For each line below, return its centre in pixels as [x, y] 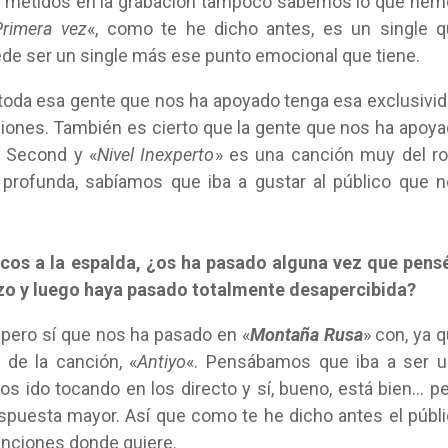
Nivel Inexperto [156, 154]
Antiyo [162, 361]
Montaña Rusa [306, 334]
